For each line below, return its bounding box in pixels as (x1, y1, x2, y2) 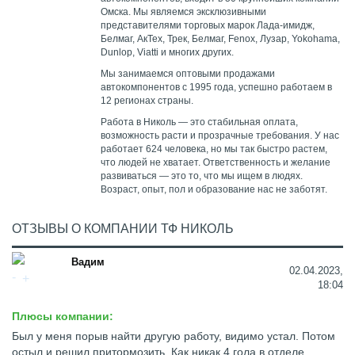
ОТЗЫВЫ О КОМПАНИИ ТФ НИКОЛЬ (12, 222, 234, 235)
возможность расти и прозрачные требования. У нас (101, 130, 339, 141)
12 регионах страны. (101, 95, 193, 106)
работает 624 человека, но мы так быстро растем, (101, 143, 327, 155)
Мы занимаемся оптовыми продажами (101, 68, 275, 79)
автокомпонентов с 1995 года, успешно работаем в (101, 82, 332, 93)
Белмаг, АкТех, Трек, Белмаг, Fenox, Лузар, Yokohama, (101, 33, 340, 44)
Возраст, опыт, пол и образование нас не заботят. (101, 184, 327, 195)
